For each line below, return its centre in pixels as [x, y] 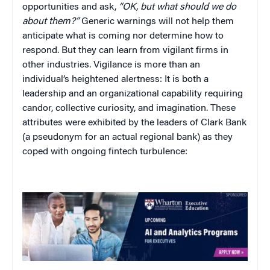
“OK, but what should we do [177, 7]
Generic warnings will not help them [156, 21]
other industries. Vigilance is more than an [111, 65]
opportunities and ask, [71, 7]
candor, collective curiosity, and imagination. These [129, 108]
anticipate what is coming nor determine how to [123, 36]
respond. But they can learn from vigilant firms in [125, 50]
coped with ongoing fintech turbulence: [105, 152]
